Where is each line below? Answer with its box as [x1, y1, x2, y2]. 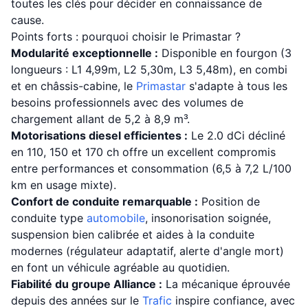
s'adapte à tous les [186, 79, 287, 93]
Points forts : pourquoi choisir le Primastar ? [11, 30, 241, 43]
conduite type [11, 211, 87, 225]
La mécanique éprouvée [162, 277, 290, 291]
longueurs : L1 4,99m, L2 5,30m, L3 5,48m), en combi [11, 63, 287, 76]
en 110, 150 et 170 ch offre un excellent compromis [11, 145, 276, 159]
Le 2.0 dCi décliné [188, 129, 285, 142]
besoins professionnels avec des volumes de [11, 96, 243, 109]
